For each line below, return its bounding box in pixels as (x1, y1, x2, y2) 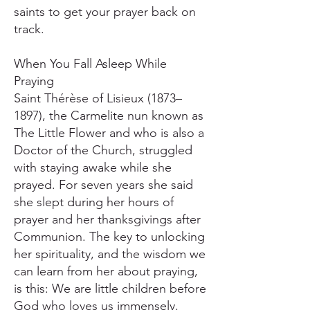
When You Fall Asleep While (14, 56, 167, 71)
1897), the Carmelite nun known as (14, 108, 203, 123)
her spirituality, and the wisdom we (14, 246, 206, 262)
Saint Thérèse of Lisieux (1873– (14, 91, 182, 106)
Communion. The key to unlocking (14, 229, 205, 244)
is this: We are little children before (14, 281, 206, 296)
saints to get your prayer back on (14, 4, 196, 19)
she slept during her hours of (14, 194, 174, 210)
